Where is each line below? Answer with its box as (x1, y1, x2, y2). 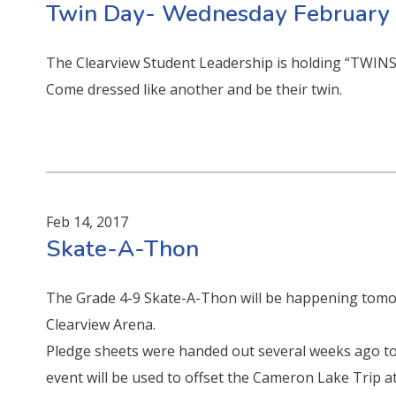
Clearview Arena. (46, 314, 156, 334)
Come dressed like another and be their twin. (46, 79, 343, 99)
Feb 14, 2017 (46, 211, 129, 232)
